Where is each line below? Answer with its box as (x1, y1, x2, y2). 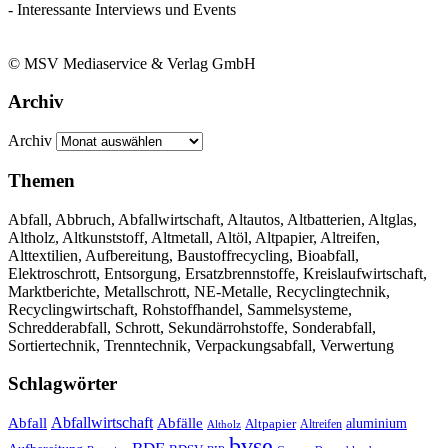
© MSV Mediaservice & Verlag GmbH (8, 54, 256, 72)
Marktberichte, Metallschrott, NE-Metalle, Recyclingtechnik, (8, 282, 390, 300)
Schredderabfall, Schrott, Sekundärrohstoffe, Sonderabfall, (8, 318, 376, 336)
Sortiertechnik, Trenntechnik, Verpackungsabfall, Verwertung (8, 336, 394, 354)
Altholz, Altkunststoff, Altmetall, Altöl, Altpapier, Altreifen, (8, 228, 380, 246)
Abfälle (157, 414, 203, 431)
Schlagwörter (8, 373, 117, 395)
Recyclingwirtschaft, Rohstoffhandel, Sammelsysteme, (8, 300, 352, 318)
